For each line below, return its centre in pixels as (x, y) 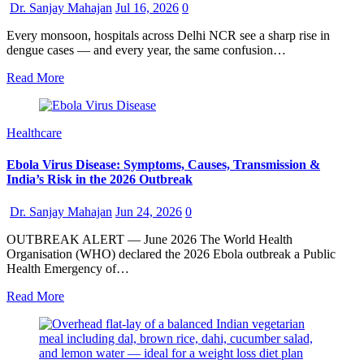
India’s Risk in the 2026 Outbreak (100, 180)
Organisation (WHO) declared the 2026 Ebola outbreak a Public (171, 253)
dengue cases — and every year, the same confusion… (146, 50)
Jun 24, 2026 (149, 211)
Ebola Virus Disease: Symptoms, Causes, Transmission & (163, 165)
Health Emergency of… (68, 268)
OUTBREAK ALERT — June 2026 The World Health (149, 239)
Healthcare (34, 133)
